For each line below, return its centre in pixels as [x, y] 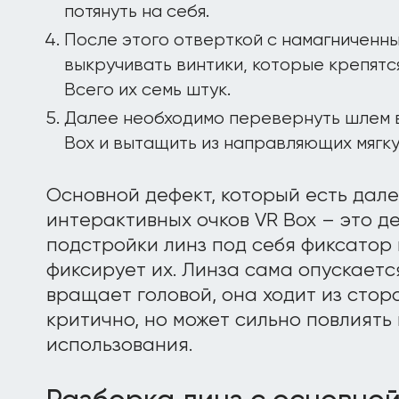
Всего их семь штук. [147, 90]
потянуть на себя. [137, 12]
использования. [119, 346]
